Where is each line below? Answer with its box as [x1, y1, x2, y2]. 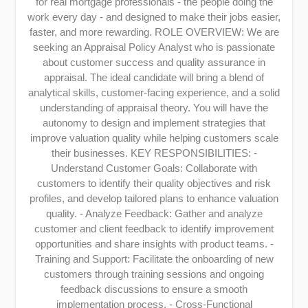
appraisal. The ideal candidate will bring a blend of [44, 71, 264, 84]
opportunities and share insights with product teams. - [34, 238, 274, 250]
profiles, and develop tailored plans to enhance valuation [30, 192, 278, 205]
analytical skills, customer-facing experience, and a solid [28, 87, 280, 99]
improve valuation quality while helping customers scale [30, 132, 278, 144]
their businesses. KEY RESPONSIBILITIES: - [51, 147, 257, 159]
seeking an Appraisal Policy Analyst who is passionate [33, 41, 275, 54]
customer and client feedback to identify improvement [34, 223, 274, 235]
